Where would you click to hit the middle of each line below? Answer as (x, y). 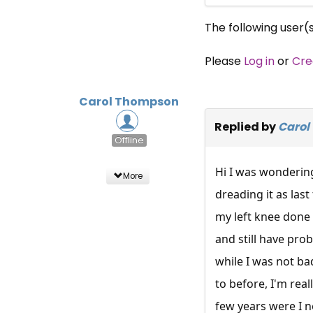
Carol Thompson (129, 101)
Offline (129, 140)
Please (224, 61)
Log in (259, 61)
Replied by (246, 126)
